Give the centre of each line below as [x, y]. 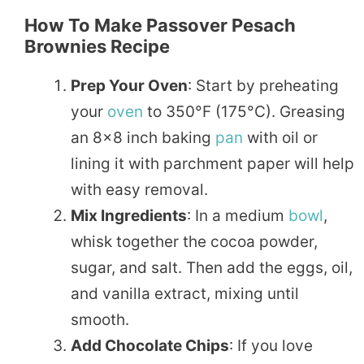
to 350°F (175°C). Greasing [244, 111]
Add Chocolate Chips [150, 345]
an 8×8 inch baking [143, 137]
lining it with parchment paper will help [212, 163]
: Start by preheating [263, 85]
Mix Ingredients [129, 215]
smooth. [100, 319]
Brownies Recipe [97, 46]
